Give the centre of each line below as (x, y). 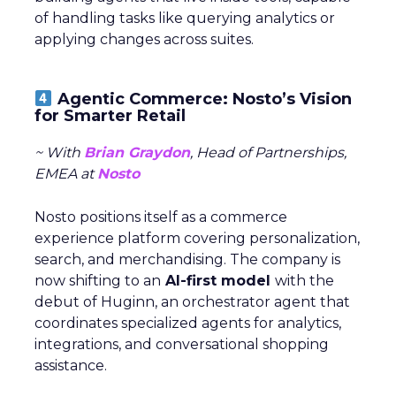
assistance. (71, 365)
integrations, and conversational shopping (182, 344)
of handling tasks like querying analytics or (185, 18)
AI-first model (218, 280)
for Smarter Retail (110, 115)
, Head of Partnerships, (268, 152)
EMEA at (66, 173)
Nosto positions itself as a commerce (161, 217)
